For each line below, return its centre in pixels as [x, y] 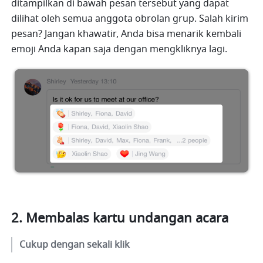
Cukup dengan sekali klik [75, 245]
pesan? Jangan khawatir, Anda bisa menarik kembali [127, 34]
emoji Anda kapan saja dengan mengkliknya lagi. [119, 50]
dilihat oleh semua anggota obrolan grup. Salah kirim [130, 19]
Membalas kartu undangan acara [127, 219]
